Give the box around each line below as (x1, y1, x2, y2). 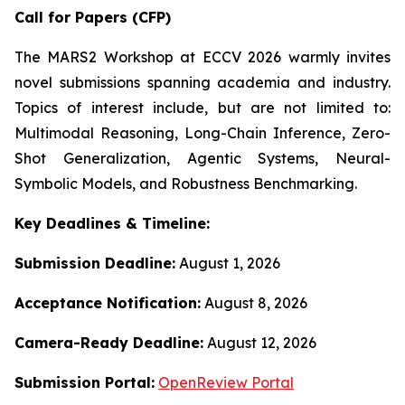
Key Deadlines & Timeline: (14, 214, 210, 233)
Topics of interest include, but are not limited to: (14, 99, 391, 118)
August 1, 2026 (175, 254, 280, 273)
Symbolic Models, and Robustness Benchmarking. (14, 174, 357, 193)
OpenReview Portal (158, 373, 294, 392)
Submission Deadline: (14, 254, 175, 273)
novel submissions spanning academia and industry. (14, 73, 391, 92)
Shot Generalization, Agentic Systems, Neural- (14, 149, 391, 168)
